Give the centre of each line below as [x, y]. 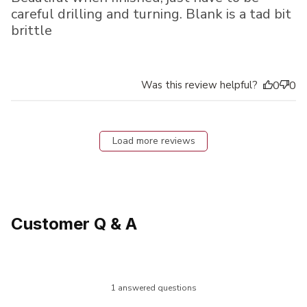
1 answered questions [153, 287]
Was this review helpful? [199, 85]
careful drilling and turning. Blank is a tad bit [151, 14]
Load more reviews [153, 141]
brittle [32, 31]
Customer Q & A [74, 224]
